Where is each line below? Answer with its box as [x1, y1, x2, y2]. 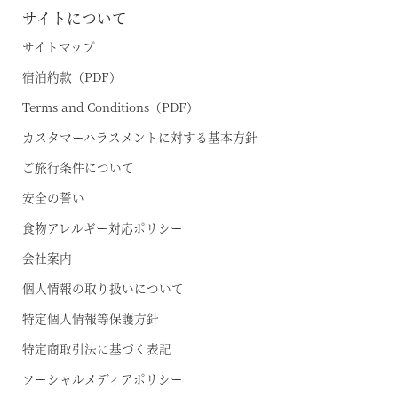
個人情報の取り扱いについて [22, 279, 184, 297]
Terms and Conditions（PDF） [22, 98, 199, 115]
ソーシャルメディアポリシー [22, 370, 183, 387]
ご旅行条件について [22, 158, 134, 176]
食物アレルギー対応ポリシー [22, 219, 183, 236]
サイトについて [22, 7, 127, 28]
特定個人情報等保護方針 [22, 309, 159, 327]
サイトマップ [22, 37, 95, 55]
